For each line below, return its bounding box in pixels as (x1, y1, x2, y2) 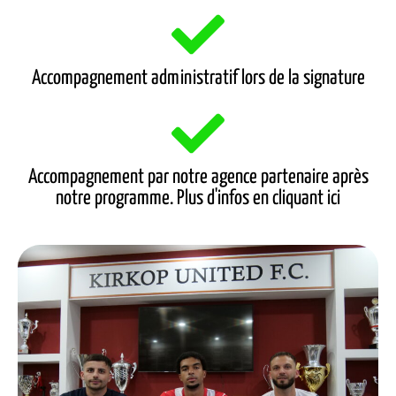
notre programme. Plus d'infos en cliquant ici (56, 188, 340, 209)
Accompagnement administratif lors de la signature (31, 68, 365, 89)
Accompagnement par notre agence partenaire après (27, 167, 369, 188)
